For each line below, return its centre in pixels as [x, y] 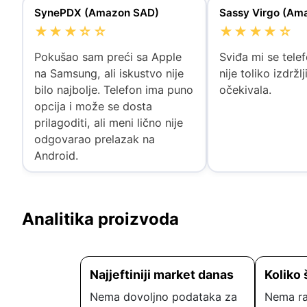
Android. [56, 156]
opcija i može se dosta [93, 107]
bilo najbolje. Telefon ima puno [113, 90]
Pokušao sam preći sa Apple [108, 57]
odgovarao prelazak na [94, 139]
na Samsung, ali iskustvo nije [109, 74]
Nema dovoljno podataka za [164, 296]
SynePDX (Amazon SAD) [96, 13]
